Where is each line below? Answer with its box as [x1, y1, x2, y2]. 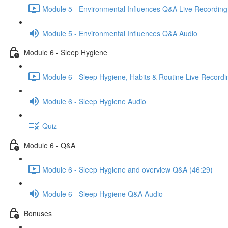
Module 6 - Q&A [24, 139, 75, 150]
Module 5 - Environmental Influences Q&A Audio [42, 27, 197, 38]
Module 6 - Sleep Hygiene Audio [42, 96, 146, 106]
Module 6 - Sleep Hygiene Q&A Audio [42, 188, 163, 199]
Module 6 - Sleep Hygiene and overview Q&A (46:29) [42, 164, 213, 175]
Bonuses [24, 208, 52, 218]
